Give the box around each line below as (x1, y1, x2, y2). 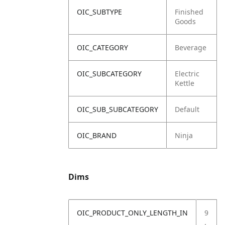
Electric (175, 69, 199, 78)
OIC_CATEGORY (77, 43, 128, 52)
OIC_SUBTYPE (77, 7, 122, 17)
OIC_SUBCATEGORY (77, 69, 142, 78)
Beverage (175, 43, 206, 52)
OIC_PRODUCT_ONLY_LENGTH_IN (77, 208, 188, 217)
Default (175, 104, 199, 114)
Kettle (175, 78, 194, 88)
